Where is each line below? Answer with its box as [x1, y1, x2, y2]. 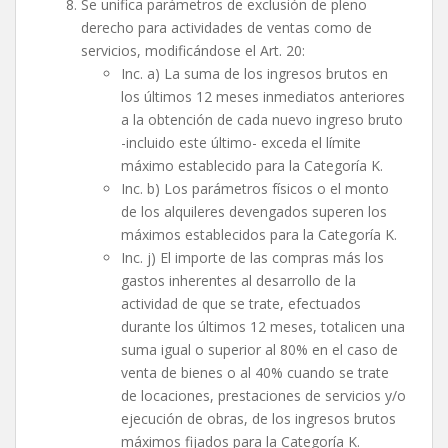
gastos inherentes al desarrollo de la [121, 271, 356, 291]
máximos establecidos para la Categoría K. [121, 225, 397, 245]
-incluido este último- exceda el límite [121, 133, 361, 153]
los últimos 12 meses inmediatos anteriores [121, 87, 405, 107]
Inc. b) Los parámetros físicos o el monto [121, 179, 389, 199]
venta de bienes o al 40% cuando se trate [121, 363, 389, 383]
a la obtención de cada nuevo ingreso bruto [121, 110, 403, 130]
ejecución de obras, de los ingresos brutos [121, 409, 396, 429]
